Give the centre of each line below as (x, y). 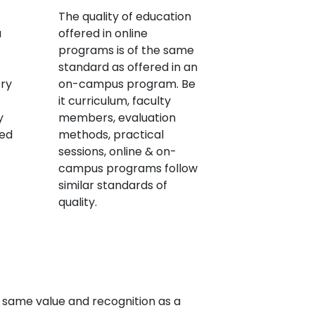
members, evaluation (117, 118)
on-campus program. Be (127, 84)
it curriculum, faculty (114, 101)
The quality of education (124, 17)
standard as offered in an (128, 67)
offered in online (103, 33)
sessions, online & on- (117, 152)
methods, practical (111, 135)
